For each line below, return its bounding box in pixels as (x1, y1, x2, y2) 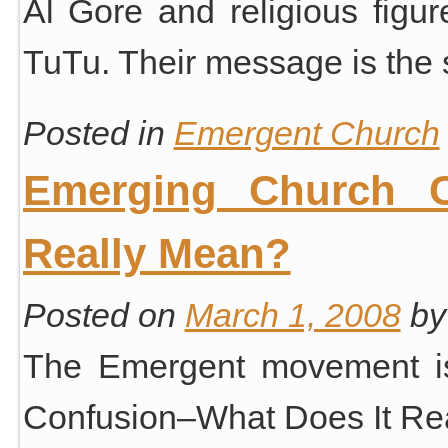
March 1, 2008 (184, 296, 401, 334)
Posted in (22, 113, 165, 152)
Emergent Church (173, 113, 440, 152)
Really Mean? (22, 229, 291, 277)
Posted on (22, 296, 176, 334)
